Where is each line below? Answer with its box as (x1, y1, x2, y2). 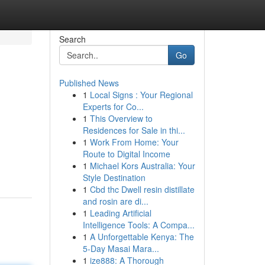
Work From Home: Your (89, 136, 179, 148)
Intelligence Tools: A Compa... (82, 219, 195, 231)
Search (59, 33, 86, 45)
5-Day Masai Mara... (82, 243, 159, 254)
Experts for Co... (82, 101, 144, 112)
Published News (59, 77, 119, 89)
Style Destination (82, 172, 146, 183)
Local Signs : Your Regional (89, 89, 193, 101)
